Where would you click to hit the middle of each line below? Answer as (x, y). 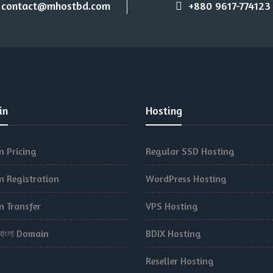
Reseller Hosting (180, 261)
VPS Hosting (172, 206)
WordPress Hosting (186, 179)
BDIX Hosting (173, 233)
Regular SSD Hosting (190, 151)
